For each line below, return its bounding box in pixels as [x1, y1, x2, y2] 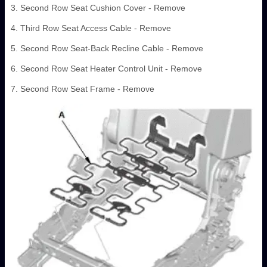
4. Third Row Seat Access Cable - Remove [11, 23, 171, 33]
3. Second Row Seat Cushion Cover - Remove [11, 3, 185, 13]
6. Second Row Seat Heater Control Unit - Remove [11, 64, 202, 74]
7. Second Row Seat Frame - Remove [11, 84, 154, 94]
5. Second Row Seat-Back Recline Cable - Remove [11, 44, 203, 54]
